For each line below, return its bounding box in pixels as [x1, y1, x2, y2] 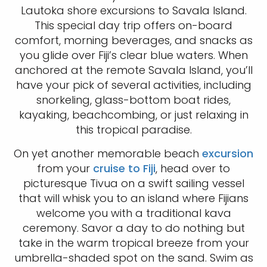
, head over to [156, 161, 230, 176]
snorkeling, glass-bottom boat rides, [36, 92, 231, 108]
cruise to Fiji [93, 161, 156, 176]
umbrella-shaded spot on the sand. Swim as [14, 250, 253, 266]
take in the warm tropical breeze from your [18, 235, 249, 251]
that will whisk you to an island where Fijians [18, 191, 249, 206]
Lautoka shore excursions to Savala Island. [20, 3, 247, 18]
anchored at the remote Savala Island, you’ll [14, 63, 253, 78]
